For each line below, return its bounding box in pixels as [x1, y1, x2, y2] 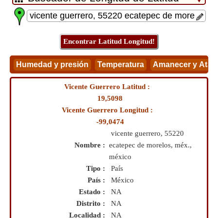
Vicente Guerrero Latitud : [64, 83, 154, 91]
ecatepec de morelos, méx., [109, 141, 192, 149]
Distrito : [76, 200, 109, 207]
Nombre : [74, 141, 109, 149]
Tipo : [86, 164, 109, 172]
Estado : [79, 188, 109, 196]
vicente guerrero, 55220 [111, 129, 184, 137]
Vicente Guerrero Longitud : [61, 106, 157, 114]
